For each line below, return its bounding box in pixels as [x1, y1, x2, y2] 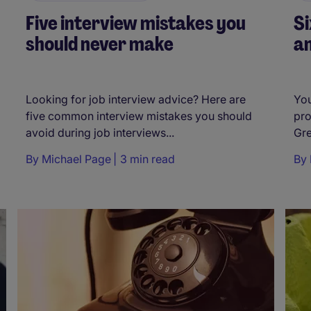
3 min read [120, 151, 175, 166]
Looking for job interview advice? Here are [26, 92, 246, 106]
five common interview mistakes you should [26, 108, 252, 123]
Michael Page [42, 151, 111, 166]
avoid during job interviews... [26, 125, 174, 140]
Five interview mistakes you [26, 10, 246, 37]
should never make [26, 31, 174, 58]
